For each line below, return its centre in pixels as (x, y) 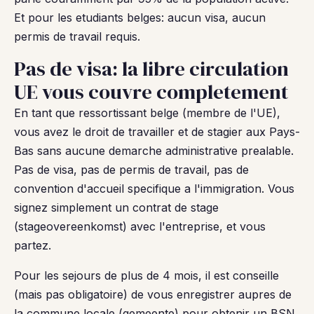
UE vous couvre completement (151, 92)
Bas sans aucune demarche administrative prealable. (154, 151)
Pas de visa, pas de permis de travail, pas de (131, 170)
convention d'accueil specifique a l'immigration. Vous (154, 189)
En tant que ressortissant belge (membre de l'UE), (147, 113)
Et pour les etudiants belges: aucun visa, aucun (140, 18)
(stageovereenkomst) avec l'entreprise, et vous (140, 226)
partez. (33, 245)
